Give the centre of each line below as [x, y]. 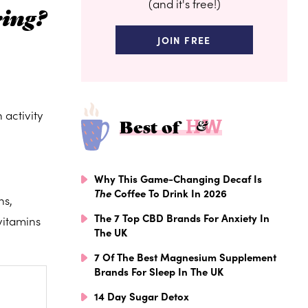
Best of [151, 126]
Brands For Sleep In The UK [159, 271]
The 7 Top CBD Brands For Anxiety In [182, 217]
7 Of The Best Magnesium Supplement [185, 256]
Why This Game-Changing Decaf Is [178, 178]
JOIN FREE [184, 40]
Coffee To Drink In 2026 [169, 192]
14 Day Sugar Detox [142, 296]
